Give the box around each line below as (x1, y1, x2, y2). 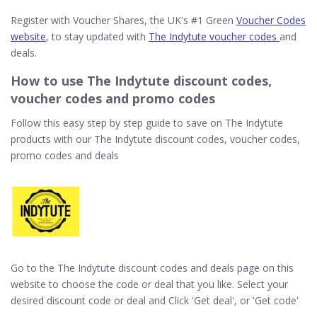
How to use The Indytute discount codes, (11, 72, 272, 89)
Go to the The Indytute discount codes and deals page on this (11, 261, 294, 275)
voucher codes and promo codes (11, 90, 215, 107)
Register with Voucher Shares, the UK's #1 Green (11, 13, 236, 27)
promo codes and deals (11, 149, 119, 162)
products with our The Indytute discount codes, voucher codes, (11, 132, 300, 146)
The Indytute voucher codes (149, 30, 279, 43)
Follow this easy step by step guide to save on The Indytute (11, 116, 283, 129)
